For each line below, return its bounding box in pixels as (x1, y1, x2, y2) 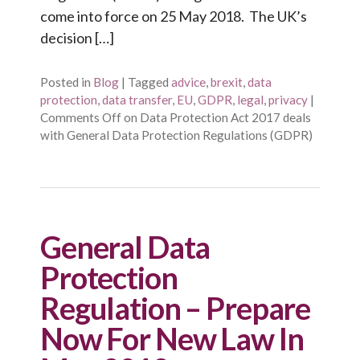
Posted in (40, 75, 91, 90)
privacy (268, 92, 308, 108)
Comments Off (40, 110, 121, 125)
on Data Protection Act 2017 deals (121, 110, 311, 125)
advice (171, 75, 206, 90)
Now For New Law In (40, 320, 304, 358)
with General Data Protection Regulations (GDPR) (40, 128, 313, 143)
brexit (211, 75, 243, 90)
